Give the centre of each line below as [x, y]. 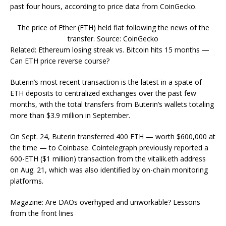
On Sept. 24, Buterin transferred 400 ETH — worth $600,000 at [113, 136]
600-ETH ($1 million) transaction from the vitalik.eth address [108, 159]
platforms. [27, 181]
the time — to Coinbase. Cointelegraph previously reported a [109, 148]
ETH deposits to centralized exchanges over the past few [103, 93]
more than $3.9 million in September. [70, 115]
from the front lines [42, 213]
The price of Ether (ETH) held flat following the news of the [113, 27]
